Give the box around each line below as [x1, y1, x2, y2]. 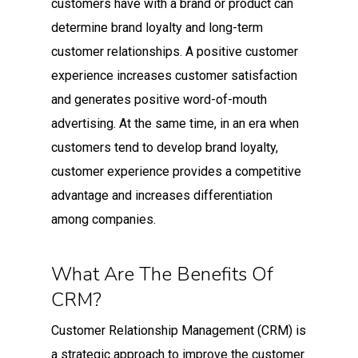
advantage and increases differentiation [51, 187, 272, 203]
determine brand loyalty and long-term [51, 19, 263, 35]
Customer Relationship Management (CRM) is [51, 322, 306, 338]
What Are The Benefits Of [51, 261, 273, 287]
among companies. [51, 211, 156, 227]
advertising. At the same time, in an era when [51, 115, 299, 131]
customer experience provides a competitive [51, 163, 301, 179]
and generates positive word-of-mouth [51, 91, 267, 107]
